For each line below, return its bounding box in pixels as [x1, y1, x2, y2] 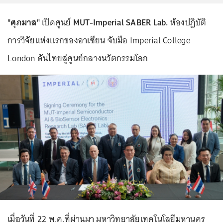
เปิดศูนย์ [39, 15, 73, 30]
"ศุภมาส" [7, 15, 40, 30]
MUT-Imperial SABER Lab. [73, 15, 168, 30]
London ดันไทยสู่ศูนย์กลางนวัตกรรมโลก [7, 51, 148, 66]
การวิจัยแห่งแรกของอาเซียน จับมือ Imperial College [7, 33, 190, 48]
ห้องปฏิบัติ [168, 15, 207, 30]
